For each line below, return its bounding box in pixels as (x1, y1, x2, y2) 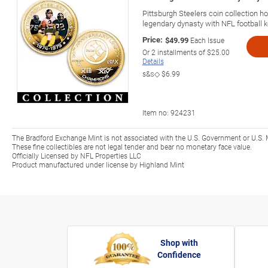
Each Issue (190, 35, 224, 45)
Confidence (157, 249, 201, 260)
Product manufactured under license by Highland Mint (12, 159, 184, 169)
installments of (155, 47, 207, 57)
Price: (142, 33, 163, 45)
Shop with (160, 237, 198, 248)
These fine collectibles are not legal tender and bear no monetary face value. (12, 141, 252, 151)
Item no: (142, 107, 170, 117)
